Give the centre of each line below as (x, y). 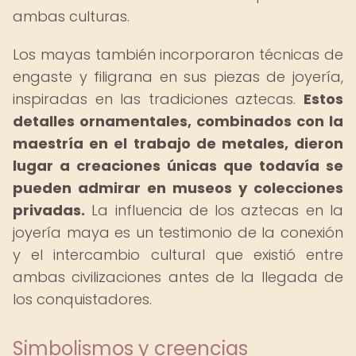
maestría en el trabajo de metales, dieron (178, 143)
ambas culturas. (71, 16)
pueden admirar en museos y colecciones (178, 188)
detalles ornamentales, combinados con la (178, 121)
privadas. (49, 210)
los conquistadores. (82, 299)
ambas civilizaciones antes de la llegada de (178, 277)
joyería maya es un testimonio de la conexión (178, 232)
